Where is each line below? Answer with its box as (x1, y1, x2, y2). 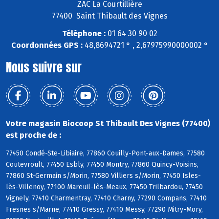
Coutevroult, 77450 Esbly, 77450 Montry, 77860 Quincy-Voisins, (6, 160, 198, 169)
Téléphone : (62, 29, 106, 39)
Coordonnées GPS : (11, 41, 83, 50)
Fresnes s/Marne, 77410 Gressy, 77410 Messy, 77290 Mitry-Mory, (6, 205, 203, 214)
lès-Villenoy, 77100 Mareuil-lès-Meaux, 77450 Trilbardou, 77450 (6, 183, 203, 192)
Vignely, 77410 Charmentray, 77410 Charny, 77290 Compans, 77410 (6, 194, 207, 203)
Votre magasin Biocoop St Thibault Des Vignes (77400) (6, 119, 210, 129)
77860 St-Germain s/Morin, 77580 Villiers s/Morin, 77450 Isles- (6, 172, 201, 180)
